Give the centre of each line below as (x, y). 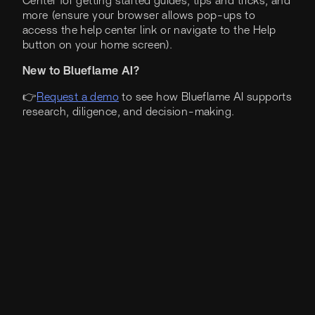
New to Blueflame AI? (84, 71)
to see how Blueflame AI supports (206, 97)
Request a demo (78, 97)
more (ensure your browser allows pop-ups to (139, 16)
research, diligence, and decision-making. (129, 112)
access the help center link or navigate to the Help (149, 31)
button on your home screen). (99, 45)
